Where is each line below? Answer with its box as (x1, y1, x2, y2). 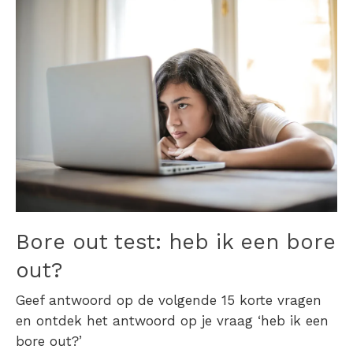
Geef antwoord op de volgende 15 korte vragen (16, 292, 321, 309)
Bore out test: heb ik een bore (16, 229, 336, 255)
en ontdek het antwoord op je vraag (16, 313, 258, 329)
